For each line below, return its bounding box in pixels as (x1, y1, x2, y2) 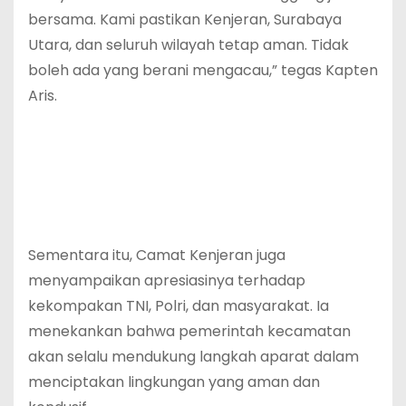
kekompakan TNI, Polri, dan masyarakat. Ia (28, 295, 329, 316)
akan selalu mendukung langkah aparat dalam (28, 345, 359, 367)
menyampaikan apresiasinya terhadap (28, 269, 305, 291)
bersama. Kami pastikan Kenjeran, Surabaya (28, 8, 342, 30)
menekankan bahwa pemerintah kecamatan (28, 320, 351, 342)
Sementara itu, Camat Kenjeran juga (28, 244, 285, 266)
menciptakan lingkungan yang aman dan (28, 371, 320, 392)
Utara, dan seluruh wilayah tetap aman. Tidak (28, 34, 349, 55)
